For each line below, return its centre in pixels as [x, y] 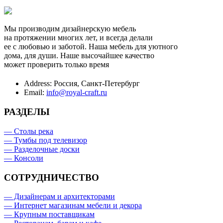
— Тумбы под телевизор [46, 140]
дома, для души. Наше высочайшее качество [79, 56]
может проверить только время [56, 65]
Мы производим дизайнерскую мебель [70, 29]
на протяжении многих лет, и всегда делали [78, 38]
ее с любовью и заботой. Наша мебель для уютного [91, 47]
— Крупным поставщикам [49, 215]
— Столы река [29, 131]
